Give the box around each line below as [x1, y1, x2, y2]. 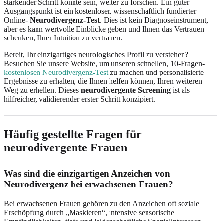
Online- [4, 16, 30, 25]
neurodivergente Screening [81, 86, 171, 95]
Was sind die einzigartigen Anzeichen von [4, 168, 170, 179]
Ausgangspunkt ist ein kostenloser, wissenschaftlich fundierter [4, 7, 196, 16]
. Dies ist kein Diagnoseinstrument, [100, 16, 208, 25]
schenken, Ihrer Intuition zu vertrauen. [4, 34, 122, 42]
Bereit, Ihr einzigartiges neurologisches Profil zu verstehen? [4, 50, 188, 59]
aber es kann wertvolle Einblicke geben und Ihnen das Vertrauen [4, 25, 204, 34]
